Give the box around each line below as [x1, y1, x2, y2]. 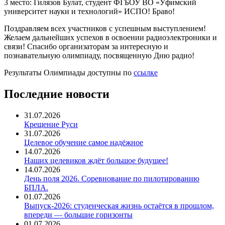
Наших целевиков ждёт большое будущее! [24, 156, 168, 165]
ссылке [134, 68, 158, 77]
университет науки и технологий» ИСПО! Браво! [4, 7, 175, 16]
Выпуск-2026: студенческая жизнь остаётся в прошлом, [24, 201, 214, 210]
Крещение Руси [24, 120, 78, 129]
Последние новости [4, 87, 109, 100]
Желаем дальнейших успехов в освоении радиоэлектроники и [4, 33, 217, 42]
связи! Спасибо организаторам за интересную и [4, 42, 168, 51]
